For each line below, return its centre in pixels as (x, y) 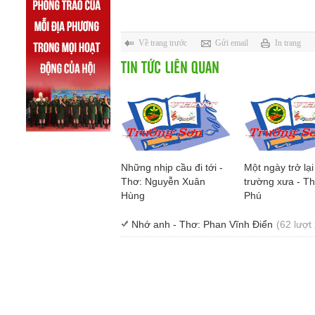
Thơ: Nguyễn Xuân (163, 182)
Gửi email (232, 43)
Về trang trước (163, 43)
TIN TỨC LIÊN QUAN (170, 67)
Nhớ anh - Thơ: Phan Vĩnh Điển (202, 225)
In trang (288, 43)
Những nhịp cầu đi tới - (172, 168)
